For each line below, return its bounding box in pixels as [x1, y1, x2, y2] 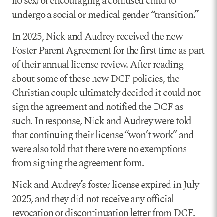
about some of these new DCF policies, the [12, 71, 179, 87]
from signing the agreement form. [12, 155, 144, 171]
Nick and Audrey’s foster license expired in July [12, 177, 199, 193]
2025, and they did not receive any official [12, 191, 174, 207]
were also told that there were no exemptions [12, 141, 186, 157]
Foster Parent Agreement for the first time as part [12, 43, 204, 59]
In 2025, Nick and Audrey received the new [12, 29, 183, 45]
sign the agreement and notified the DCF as [12, 99, 183, 115]
